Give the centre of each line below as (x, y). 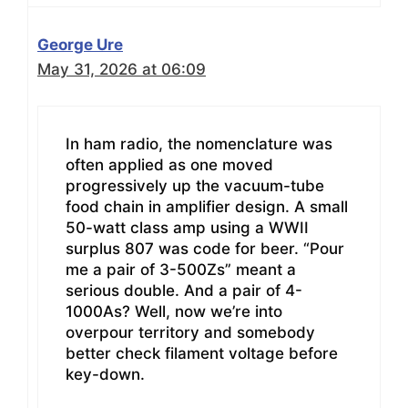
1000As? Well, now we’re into (174, 312)
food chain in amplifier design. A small (207, 207)
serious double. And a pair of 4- (184, 291)
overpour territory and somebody (190, 333)
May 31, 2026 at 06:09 (122, 69)
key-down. (105, 375)
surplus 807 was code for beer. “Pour (205, 249)
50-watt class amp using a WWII (187, 228)
